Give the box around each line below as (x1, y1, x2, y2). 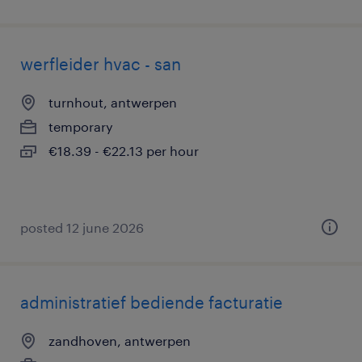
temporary (48, 119, 113, 134)
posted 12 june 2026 (20, 220, 144, 235)
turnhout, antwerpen (48, 95, 177, 110)
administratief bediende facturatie (20, 293, 283, 312)
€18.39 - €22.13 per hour (48, 143, 199, 158)
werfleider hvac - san (20, 54, 181, 74)
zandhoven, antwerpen (48, 333, 191, 348)
